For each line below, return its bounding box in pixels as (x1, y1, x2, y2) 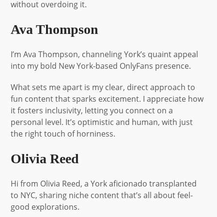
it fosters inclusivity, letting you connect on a (11, 105, 173, 116)
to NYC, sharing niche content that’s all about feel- (11, 189, 193, 201)
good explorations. (11, 201, 80, 212)
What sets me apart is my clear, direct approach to (11, 81, 196, 93)
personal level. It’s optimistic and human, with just (11, 116, 193, 127)
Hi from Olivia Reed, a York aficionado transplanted (11, 178, 197, 189)
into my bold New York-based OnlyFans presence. (11, 60, 191, 71)
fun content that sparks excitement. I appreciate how (11, 93, 204, 104)
